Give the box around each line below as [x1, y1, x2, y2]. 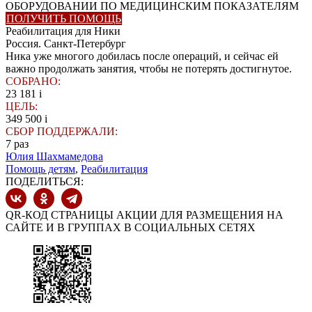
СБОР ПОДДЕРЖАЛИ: [6, 125, 118, 137]
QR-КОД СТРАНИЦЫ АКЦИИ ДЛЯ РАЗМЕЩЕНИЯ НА [6, 209, 283, 221]
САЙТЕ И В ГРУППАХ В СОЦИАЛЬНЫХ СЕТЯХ [6, 221, 256, 233]
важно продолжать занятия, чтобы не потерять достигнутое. [6, 63, 292, 75]
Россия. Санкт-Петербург [6, 38, 126, 49]
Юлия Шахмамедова [6, 150, 103, 162]
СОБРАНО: [6, 75, 61, 87]
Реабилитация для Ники [6, 25, 120, 37]
